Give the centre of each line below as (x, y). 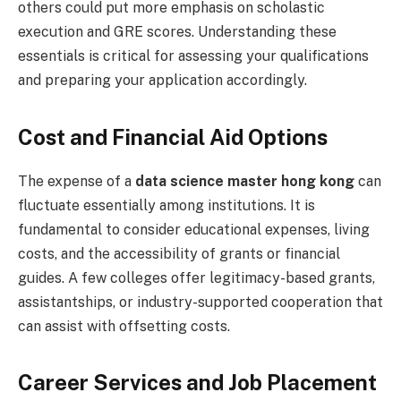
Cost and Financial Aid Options (173, 137)
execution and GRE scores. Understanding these (177, 32)
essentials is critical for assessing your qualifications (193, 56)
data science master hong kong (245, 181)
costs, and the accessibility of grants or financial (179, 253)
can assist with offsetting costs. (124, 326)
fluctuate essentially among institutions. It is (166, 205)
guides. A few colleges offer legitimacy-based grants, (196, 277)
